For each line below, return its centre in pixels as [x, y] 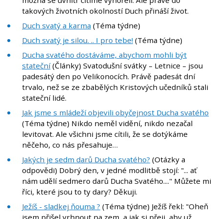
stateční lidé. [45, 98]
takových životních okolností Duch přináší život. [105, 11]
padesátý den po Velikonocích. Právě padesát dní [109, 77]
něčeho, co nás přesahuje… [70, 145]
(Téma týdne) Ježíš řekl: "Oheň [154, 207]
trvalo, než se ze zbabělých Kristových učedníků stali [115, 87]
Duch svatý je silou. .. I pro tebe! [77, 40]
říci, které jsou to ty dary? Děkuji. [80, 192]
